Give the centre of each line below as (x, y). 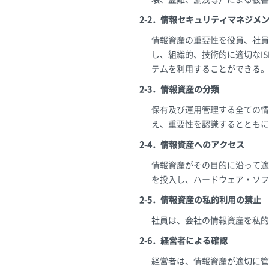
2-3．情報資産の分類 (179, 89)
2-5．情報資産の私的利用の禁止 (200, 200)
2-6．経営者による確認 (183, 241)
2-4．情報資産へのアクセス (192, 145)
